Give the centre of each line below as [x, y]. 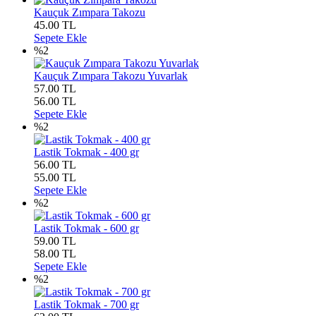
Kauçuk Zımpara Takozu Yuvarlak [111, 76]
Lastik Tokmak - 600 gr [86, 228]
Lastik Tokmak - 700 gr [86, 304]
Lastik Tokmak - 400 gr [86, 152]
